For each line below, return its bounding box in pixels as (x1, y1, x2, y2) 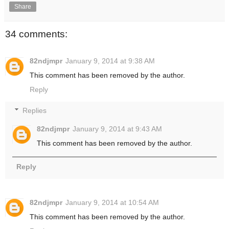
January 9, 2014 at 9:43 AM (73, 125, 163, 133)
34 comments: (5, 29, 67, 40)
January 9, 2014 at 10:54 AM (65, 198, 159, 207)
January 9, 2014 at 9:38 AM (65, 56, 155, 65)
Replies (22, 106, 47, 115)
